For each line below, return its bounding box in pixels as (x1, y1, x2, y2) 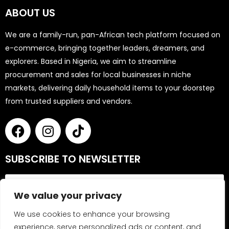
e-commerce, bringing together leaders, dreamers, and (5, 43, 204, 54)
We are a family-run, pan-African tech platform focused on (5, 30, 220, 40)
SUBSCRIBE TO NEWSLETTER (5, 152, 141, 167)
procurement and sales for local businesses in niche (5, 70, 191, 80)
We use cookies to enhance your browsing (14, 209, 170, 219)
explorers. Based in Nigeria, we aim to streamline (5, 56, 176, 67)
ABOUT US (5, 6, 55, 20)
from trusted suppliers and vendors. (5, 96, 132, 107)
